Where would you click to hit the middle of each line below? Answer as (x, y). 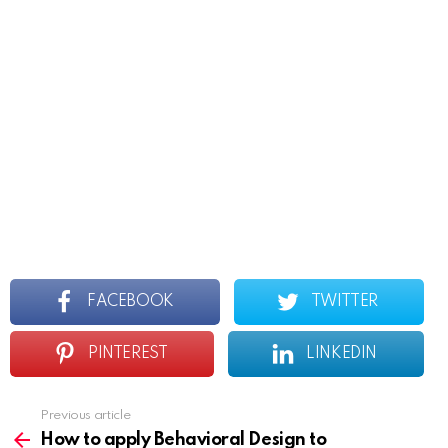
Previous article (85, 416)
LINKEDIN (341, 354)
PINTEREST (128, 354)
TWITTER (344, 302)
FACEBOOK (130, 302)
